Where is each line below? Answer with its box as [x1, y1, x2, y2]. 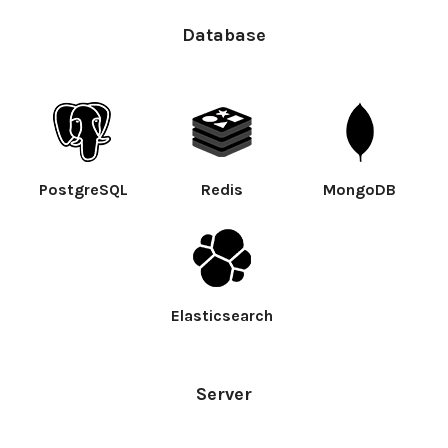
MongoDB [323, 179, 397, 199]
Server [196, 382, 252, 405]
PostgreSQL [38, 179, 128, 199]
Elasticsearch [170, 305, 273, 325]
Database [182, 23, 266, 46]
